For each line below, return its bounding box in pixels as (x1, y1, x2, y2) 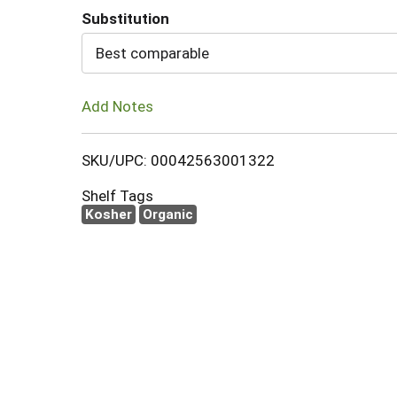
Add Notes (82, 97, 153, 115)
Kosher (85, 206, 132, 222)
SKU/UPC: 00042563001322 (82, 151, 275, 169)
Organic (143, 206, 193, 222)
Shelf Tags (82, 186, 153, 205)
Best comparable (96, 44, 209, 62)
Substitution (82, 10, 169, 27)
